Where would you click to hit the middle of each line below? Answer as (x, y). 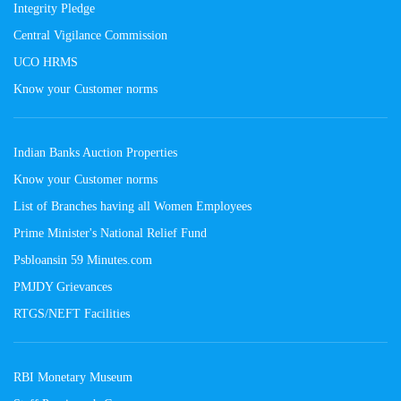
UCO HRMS (46, 61)
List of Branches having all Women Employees (132, 205)
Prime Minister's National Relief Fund (110, 232)
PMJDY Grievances (63, 286)
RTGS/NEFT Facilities (72, 313)
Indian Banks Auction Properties (95, 152)
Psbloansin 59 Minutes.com (83, 259)
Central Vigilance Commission (90, 34)
